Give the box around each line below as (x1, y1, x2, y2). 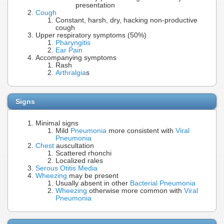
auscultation (54, 141, 94, 149)
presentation (75, 1, 115, 9)
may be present (67, 171, 118, 179)
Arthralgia (55, 69, 86, 77)
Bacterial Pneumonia (130, 179, 195, 187)
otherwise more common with (87, 186, 184, 194)
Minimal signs (35, 119, 78, 127)
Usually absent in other (55, 179, 130, 187)
